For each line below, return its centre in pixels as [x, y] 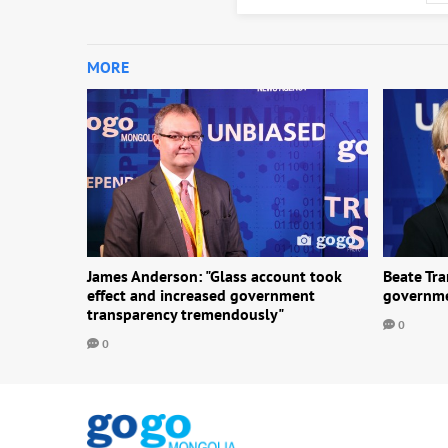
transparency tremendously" [185, 314]
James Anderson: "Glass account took [214, 276]
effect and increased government [201, 295]
